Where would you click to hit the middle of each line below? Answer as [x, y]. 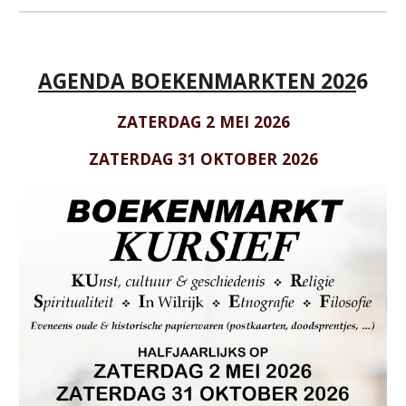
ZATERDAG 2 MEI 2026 [203, 121]
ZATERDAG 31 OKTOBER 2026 [203, 159]
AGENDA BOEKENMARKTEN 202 [197, 81]
